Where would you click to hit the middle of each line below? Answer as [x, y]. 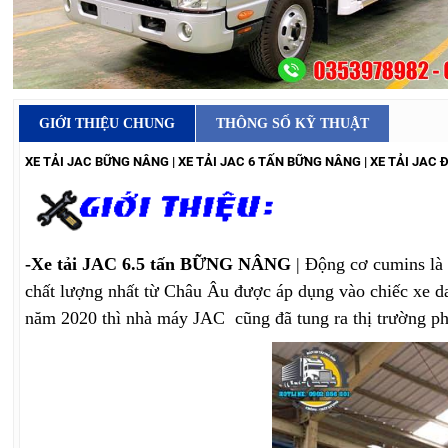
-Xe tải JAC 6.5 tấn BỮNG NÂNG [158, 263]
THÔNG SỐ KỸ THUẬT [293, 124]
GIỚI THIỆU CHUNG [107, 124]
